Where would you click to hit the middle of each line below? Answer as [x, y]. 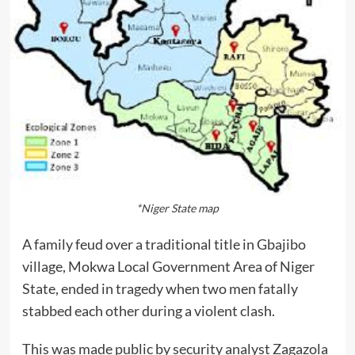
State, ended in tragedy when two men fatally [160, 289]
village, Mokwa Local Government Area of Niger [168, 267]
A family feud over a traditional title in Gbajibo [164, 244]
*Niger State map [177, 208]
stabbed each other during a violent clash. [148, 311]
